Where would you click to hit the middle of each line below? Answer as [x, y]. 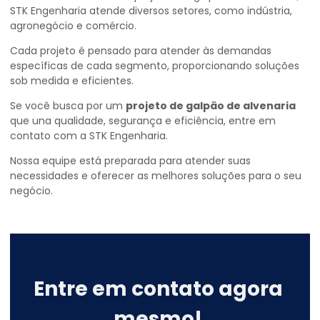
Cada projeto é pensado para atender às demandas [141, 51]
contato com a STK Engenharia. [89, 136]
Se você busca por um [68, 106]
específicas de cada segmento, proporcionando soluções [155, 66]
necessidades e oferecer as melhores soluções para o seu [156, 176]
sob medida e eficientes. [72, 81]
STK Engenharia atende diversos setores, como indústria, [151, 11]
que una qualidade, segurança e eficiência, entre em [143, 121]
